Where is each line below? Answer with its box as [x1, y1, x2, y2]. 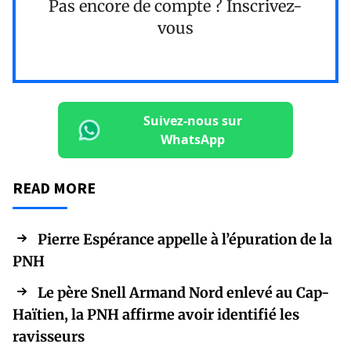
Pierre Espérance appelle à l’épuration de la [38, 230, 332, 249]
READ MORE [13, 178, 96, 198]
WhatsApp [161, 131, 225, 149]
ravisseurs [13, 327, 85, 346]
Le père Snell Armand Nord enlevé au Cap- [38, 284, 329, 302]
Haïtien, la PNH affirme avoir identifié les [13, 306, 299, 324]
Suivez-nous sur [143, 112, 242, 130]
